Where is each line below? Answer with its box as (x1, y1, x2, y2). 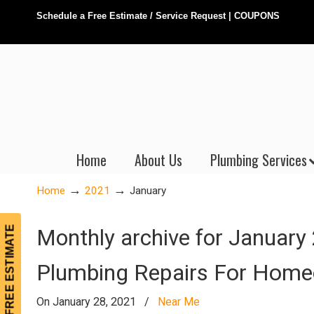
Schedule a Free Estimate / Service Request (36, 11, 226, 21)
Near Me (158, 295, 200, 308)
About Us (135, 149, 182, 170)
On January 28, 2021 (36, 295, 139, 308)
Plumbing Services (210, 149, 307, 170)
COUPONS (234, 11, 280, 21)
